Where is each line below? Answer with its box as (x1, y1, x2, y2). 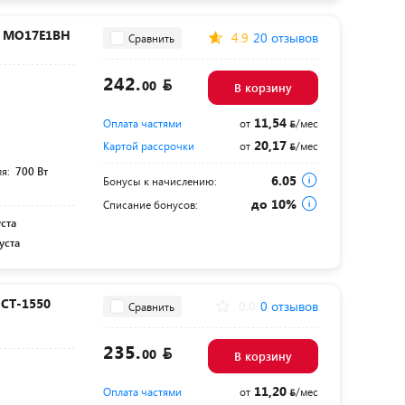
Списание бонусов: (102, 197, 198, 212)
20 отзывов (252, 29, 318, 47)
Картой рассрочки (102, 138, 194, 154)
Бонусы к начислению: (102, 174, 217, 189)
